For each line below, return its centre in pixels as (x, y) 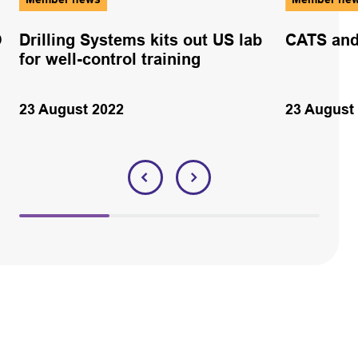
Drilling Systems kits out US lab (140, 40)
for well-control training (109, 60)
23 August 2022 (71, 110)
